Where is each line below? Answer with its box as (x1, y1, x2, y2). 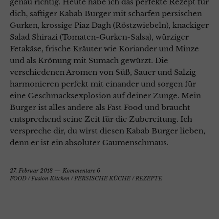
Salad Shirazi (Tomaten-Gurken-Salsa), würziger (10, 32, 189, 42)
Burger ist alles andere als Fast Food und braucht (10, 103, 190, 112)
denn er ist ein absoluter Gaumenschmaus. (10, 138, 169, 148)
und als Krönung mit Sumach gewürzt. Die (10, 56, 168, 66)
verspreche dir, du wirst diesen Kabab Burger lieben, (10, 126, 205, 136)
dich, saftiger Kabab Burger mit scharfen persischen (10, 9, 202, 19)
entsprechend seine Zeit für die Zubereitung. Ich (10, 114, 192, 124)
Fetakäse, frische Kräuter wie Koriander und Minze (10, 44, 199, 54)
